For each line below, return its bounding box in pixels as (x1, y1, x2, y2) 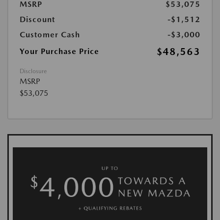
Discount (20, 15, 55, 24)
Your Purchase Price (20, 47, 99, 56)
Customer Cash (20, 30, 80, 39)
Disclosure (20, 68, 47, 75)
